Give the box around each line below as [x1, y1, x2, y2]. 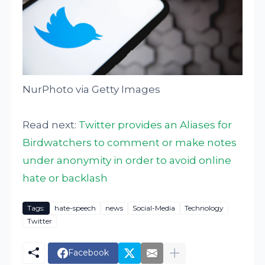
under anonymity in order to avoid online [22, 154, 232, 166]
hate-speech [54, 203, 96, 213]
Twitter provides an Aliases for [79, 118, 232, 131]
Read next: [22, 118, 79, 131]
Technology [185, 203, 224, 213]
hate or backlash [22, 172, 108, 184]
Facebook [68, 247, 109, 258]
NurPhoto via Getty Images [22, 83, 161, 95]
